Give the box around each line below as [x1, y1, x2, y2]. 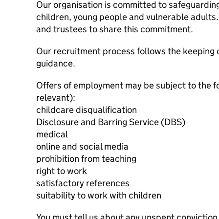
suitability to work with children [36, 190, 161, 201]
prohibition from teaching [36, 153, 136, 164]
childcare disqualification [36, 104, 137, 115]
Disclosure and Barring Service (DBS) [36, 116, 185, 128]
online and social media [36, 141, 129, 152]
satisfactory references [36, 177, 130, 189]
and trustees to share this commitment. [36, 23, 193, 35]
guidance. [36, 58, 75, 69]
